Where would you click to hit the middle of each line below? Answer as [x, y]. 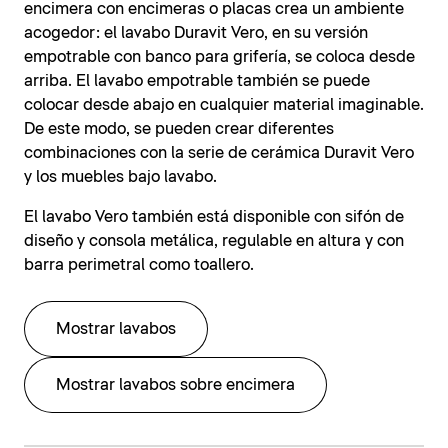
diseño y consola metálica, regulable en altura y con [214, 241]
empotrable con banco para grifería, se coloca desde [219, 57]
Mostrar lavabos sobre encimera [175, 385]
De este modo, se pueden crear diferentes [179, 129]
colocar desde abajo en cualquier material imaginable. [224, 105]
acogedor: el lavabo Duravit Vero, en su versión [196, 33]
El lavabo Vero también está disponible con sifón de [214, 217]
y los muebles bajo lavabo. [120, 177]
